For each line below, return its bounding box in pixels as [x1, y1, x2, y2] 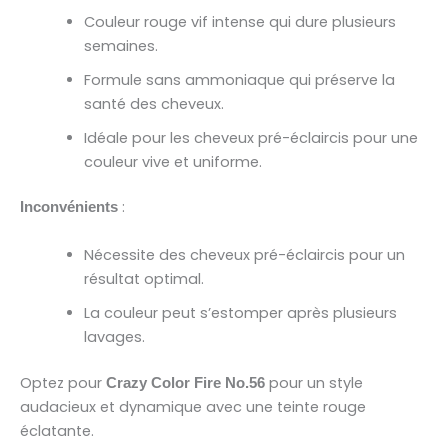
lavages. [83, 326, 145, 347]
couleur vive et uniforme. [83, 151, 262, 172]
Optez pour [20, 372, 106, 393]
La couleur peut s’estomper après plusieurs [83, 302, 397, 323]
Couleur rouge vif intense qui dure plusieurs [83, 11, 396, 32]
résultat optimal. [83, 268, 204, 289]
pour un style [265, 372, 363, 393]
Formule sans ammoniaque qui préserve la [83, 69, 395, 90]
